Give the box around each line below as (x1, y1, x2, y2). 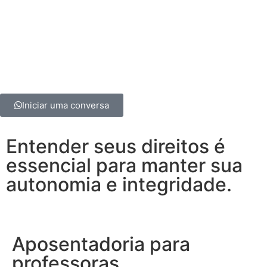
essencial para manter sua (6, 154, 243, 178)
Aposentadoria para (12, 232, 190, 256)
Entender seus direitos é (6, 135, 225, 159)
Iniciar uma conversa (22, 100, 109, 111)
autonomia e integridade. (6, 173, 232, 197)
